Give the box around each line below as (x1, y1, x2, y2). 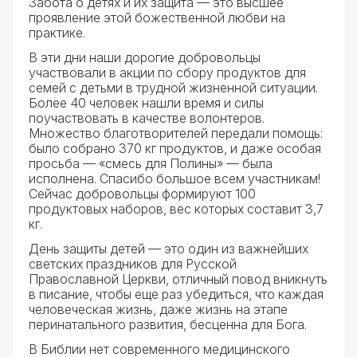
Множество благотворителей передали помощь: (29, 125, 323, 141)
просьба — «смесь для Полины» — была (29, 155, 273, 171)
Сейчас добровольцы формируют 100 (29, 186, 256, 202)
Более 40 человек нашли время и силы (29, 95, 264, 111)
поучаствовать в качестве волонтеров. (29, 110, 265, 126)
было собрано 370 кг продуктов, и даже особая (29, 140, 321, 156)
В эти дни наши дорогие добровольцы (29, 49, 261, 65)
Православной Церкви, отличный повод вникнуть (29, 271, 328, 287)
